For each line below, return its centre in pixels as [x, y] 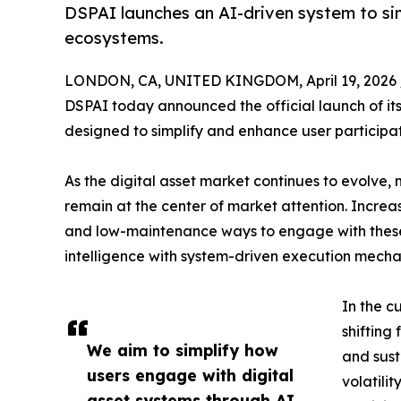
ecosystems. [114, 38]
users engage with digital [190, 375]
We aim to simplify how [183, 350]
